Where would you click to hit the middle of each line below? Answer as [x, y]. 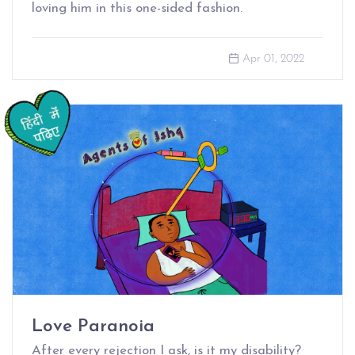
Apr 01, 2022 [273, 59]
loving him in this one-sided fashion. [137, 9]
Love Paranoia [93, 327]
